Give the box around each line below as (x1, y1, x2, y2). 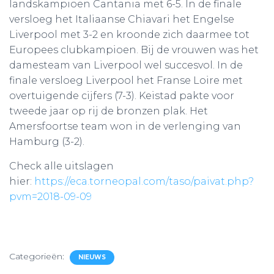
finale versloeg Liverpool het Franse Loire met (9, 75, 243, 86)
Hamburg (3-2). (9, 136, 84, 147)
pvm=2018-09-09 (9, 191, 92, 202)
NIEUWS (78, 253, 106, 261)
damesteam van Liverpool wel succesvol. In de (9, 59, 243, 71)
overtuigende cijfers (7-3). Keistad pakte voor (9, 90, 234, 102)
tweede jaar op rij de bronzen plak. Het (9, 105, 208, 117)
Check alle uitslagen (9, 160, 114, 172)
